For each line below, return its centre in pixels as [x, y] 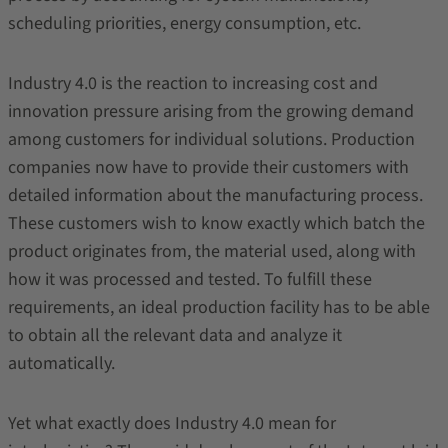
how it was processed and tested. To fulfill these [189, 279]
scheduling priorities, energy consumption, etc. [184, 23]
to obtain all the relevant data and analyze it [174, 335]
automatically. [61, 363]
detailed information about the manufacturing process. [215, 195]
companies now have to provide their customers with [208, 167]
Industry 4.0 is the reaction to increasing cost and [192, 83]
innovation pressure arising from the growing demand [210, 111]
